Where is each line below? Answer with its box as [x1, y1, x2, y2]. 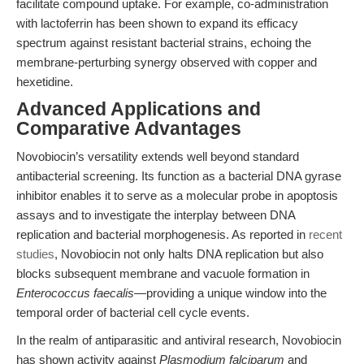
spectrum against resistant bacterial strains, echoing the [16, 36, 311, 50]
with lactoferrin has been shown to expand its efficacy [16, 16, 298, 30]
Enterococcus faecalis [16, 286, 134, 300]
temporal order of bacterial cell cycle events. [16, 305, 249, 319]
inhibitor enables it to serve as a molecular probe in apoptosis [16, 188, 338, 202]
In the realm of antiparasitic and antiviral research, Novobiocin [16, 333, 341, 347]
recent [309, 227, 342, 241]
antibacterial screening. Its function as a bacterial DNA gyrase [16, 169, 341, 183]
